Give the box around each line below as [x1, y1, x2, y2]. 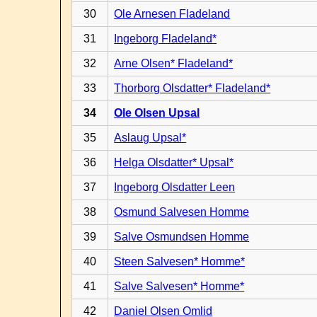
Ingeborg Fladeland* [114, 33, 217, 45]
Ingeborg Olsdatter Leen [114, 181, 236, 193]
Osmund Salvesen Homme [114, 206, 250, 218]
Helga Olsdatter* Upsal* [114, 156, 234, 168]
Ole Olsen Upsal [114, 107, 200, 119]
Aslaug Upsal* [114, 132, 187, 144]
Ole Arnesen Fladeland [114, 8, 231, 20]
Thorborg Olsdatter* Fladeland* [114, 82, 271, 94]
